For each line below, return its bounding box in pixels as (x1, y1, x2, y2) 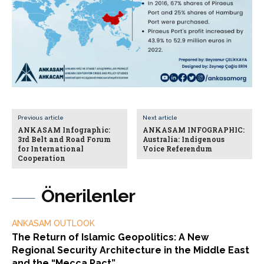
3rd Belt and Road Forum (18, 134, 111, 144)
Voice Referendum (143, 143, 213, 153)
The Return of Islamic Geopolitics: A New (12, 231, 209, 243)
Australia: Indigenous (143, 134, 225, 144)
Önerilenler (41, 185, 135, 206)
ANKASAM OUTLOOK (12, 218, 95, 228)
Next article (143, 114, 178, 121)
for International (18, 143, 84, 153)
